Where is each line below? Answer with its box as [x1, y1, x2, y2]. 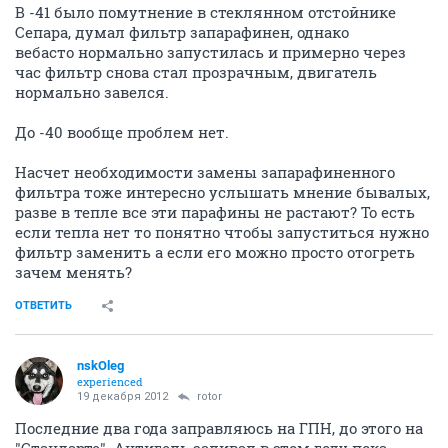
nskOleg [77, 358, 124, 374]
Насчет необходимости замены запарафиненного [15, 162, 395, 183]
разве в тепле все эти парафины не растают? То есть [15, 202, 415, 223]
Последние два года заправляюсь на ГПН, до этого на [15, 418, 423, 439]
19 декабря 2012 [77, 390, 168, 404]
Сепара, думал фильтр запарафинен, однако [15, 22, 349, 43]
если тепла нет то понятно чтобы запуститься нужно [15, 222, 429, 243]
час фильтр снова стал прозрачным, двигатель [15, 62, 377, 83]
